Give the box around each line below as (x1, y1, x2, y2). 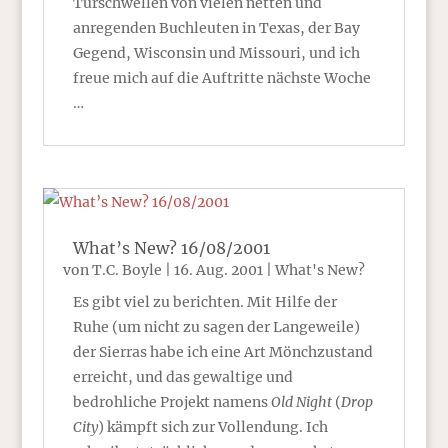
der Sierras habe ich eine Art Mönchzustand (72, 342, 373, 361)
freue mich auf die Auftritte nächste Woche (72, 68, 371, 87)
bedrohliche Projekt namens (72, 392, 271, 411)
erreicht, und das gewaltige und (72, 367, 293, 386)
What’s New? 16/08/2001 (72, 237, 270, 258)
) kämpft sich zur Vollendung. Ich (97, 417, 328, 436)
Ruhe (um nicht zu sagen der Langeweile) (72, 317, 360, 336)
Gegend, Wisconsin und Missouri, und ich (72, 43, 360, 62)
